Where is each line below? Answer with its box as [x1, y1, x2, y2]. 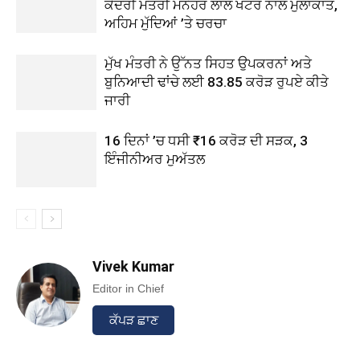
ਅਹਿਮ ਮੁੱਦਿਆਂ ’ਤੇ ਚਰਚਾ [104, 15, 227, 31]
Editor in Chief [92, 282, 164, 295]
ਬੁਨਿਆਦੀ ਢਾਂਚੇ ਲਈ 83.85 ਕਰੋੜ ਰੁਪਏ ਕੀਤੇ [104, 74, 329, 90]
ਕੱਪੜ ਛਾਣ [108, 313, 158, 327]
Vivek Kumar [92, 258, 174, 275]
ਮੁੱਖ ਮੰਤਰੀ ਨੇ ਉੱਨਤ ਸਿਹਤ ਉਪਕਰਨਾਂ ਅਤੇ [104, 55, 312, 72]
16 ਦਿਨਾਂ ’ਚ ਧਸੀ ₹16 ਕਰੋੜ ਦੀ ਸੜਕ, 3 [104, 133, 308, 149]
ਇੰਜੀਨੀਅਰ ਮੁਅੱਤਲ [104, 151, 205, 167]
